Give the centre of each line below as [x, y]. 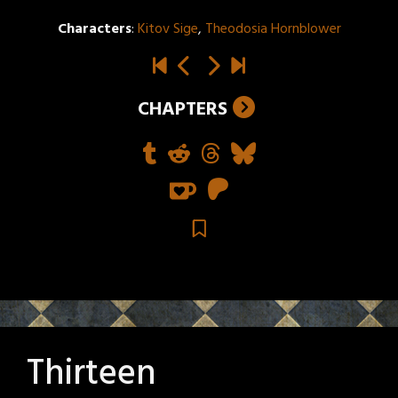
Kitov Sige [167, 30]
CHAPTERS [183, 110]
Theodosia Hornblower [273, 30]
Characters [94, 30]
